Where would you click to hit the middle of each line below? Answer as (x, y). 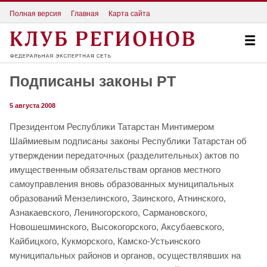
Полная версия (35, 13)
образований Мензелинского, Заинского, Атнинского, (118, 198)
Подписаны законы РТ (93, 81)
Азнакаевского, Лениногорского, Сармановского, (108, 213)
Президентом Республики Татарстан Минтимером (112, 127)
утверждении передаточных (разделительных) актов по (124, 156)
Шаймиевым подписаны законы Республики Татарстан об (128, 141)
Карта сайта (129, 13)
